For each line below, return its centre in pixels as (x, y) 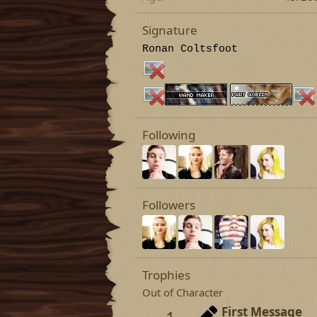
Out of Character (183, 292)
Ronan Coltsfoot (190, 49)
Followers (169, 205)
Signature (170, 30)
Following (169, 135)
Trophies (166, 275)
